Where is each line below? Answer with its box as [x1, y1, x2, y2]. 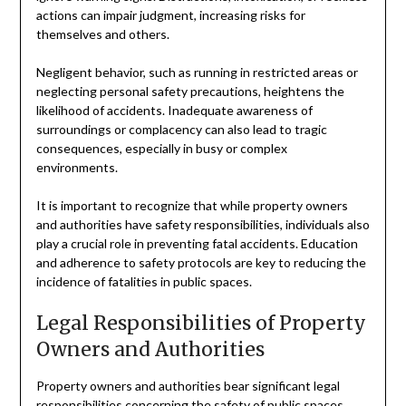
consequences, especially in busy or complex [35, 140, 287, 156]
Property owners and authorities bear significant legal [35, 377, 340, 393]
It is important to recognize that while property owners [35, 197, 348, 213]
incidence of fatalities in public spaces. [35, 273, 252, 289]
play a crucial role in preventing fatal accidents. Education [35, 235, 358, 251]
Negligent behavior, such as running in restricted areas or [35, 63, 358, 80]
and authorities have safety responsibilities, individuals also [35, 216, 370, 232]
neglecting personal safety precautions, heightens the [35, 82, 344, 99]
